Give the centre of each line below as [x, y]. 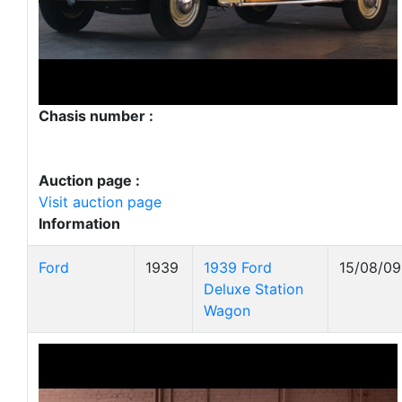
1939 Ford [238, 267]
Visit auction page [100, 202]
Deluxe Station [253, 289]
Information [79, 223]
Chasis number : [96, 116]
